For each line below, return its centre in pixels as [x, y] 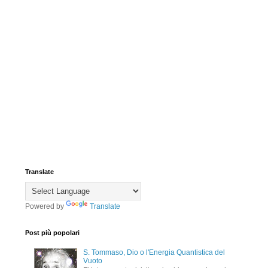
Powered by [45, 207]
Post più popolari [52, 233]
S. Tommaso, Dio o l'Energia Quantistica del [154, 252]
